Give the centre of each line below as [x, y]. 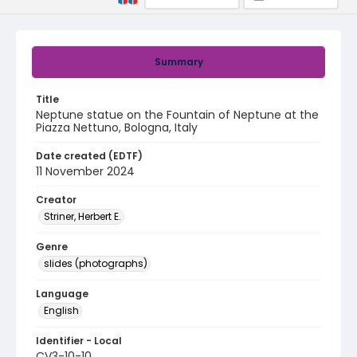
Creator [56, 200]
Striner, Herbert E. [82, 216]
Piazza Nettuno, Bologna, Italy [117, 127]
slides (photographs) [96, 263]
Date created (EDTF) [89, 156]
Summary [178, 62]
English [61, 310]
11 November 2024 [85, 171]
